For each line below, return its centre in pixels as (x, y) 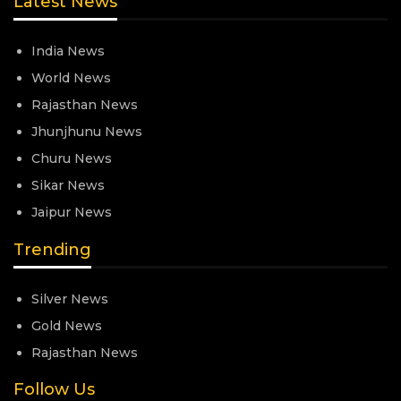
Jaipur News (72, 213)
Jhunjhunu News (87, 132)
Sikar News (68, 186)
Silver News (70, 299)
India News (68, 51)
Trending (52, 249)
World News (71, 78)
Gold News (67, 325)
